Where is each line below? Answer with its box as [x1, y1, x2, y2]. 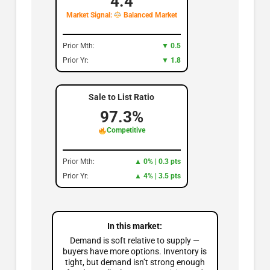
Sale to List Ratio [89, 92, 155, 102]
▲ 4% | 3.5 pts [134, 172, 181, 181]
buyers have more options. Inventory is [63, 246, 207, 257]
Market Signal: [66, 11, 114, 19]
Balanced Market [122, 11, 178, 19]
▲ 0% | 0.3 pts [134, 157, 181, 166]
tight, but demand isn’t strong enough [64, 257, 205, 268]
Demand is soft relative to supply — [70, 236, 200, 246]
